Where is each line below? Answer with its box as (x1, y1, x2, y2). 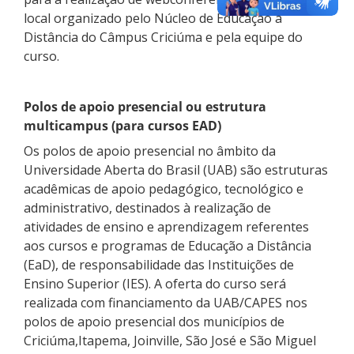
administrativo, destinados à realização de (24, 198, 271, 217)
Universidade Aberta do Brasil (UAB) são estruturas (24, 160, 328, 179)
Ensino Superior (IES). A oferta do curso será (24, 274, 286, 292)
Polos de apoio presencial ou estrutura (24, 97, 266, 115)
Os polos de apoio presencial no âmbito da (24, 141, 276, 160)
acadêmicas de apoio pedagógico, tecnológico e (24, 179, 303, 198)
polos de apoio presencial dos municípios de (24, 312, 284, 330)
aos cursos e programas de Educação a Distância (24, 236, 311, 254)
